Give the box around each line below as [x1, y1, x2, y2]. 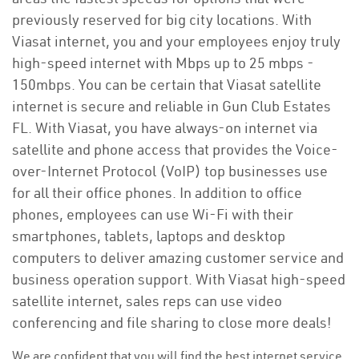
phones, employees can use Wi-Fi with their [12, 205, 293, 224]
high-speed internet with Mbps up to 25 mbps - [12, 54, 314, 72]
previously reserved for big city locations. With [12, 10, 312, 29]
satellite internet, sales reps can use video [12, 292, 282, 310]
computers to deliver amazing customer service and [12, 248, 344, 267]
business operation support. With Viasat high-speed [12, 270, 345, 288]
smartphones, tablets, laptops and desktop [12, 227, 285, 245]
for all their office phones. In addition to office [12, 184, 302, 202]
